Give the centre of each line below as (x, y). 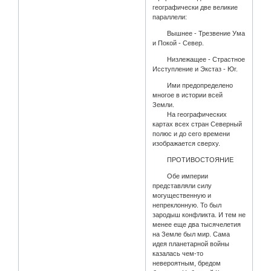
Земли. (164, 105)
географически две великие (195, 8)
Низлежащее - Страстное (199, 60)
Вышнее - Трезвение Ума (199, 34)
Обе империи (181, 176)
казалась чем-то (178, 254)
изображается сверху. (187, 144)
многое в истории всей (188, 95)
